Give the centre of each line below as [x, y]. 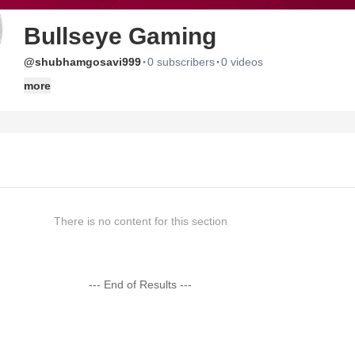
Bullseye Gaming [120, 36]
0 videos [242, 62]
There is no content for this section [140, 221]
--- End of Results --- [141, 284]
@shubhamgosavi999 [82, 62]
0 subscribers [181, 62]
